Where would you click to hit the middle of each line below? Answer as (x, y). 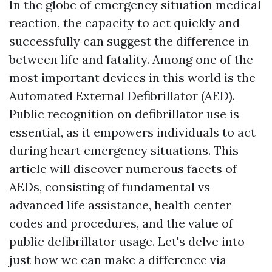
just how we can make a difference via (118, 260)
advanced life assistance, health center (120, 205)
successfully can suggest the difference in (129, 41)
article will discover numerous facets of (123, 168)
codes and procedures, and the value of (121, 223)
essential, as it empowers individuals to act (132, 132)
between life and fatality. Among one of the (131, 59)
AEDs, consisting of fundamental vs (110, 187)
